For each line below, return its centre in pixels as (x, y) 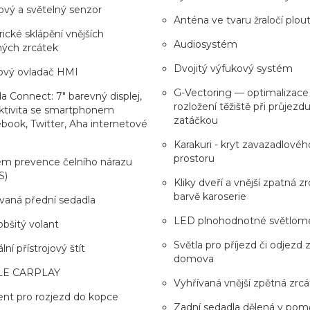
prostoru (194, 158)
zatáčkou (196, 120)
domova (194, 258)
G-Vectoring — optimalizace (241, 92)
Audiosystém (206, 44)
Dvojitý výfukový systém (233, 68)
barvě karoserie (210, 196)
